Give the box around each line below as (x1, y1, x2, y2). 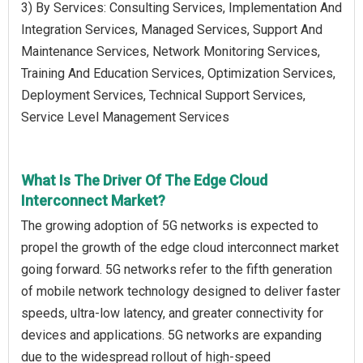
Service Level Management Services (21, 109, 229, 125)
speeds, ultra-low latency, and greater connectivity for (21, 305, 323, 321)
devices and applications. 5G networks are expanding (21, 327, 322, 343)
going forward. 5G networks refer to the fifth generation (21, 261, 332, 277)
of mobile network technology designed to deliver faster (21, 283, 340, 299)
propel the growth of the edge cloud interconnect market (21, 239, 339, 255)
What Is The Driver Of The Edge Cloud (21, 171, 267, 189)
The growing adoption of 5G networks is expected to (21, 217, 318, 233)
